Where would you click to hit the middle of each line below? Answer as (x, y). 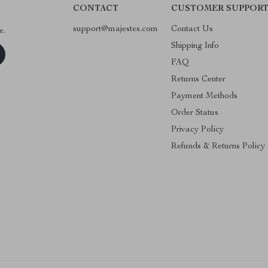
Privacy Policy (197, 130)
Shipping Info (195, 46)
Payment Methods (204, 96)
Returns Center (198, 80)
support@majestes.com (115, 29)
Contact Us (192, 29)
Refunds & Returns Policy (218, 147)
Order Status (194, 113)
